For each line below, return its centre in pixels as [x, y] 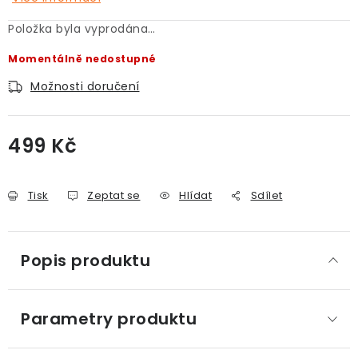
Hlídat [195, 195]
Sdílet [267, 195]
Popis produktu [86, 261]
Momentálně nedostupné [82, 59]
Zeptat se [114, 195]
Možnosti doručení [85, 86]
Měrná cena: [44, 165]
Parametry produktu [109, 319]
